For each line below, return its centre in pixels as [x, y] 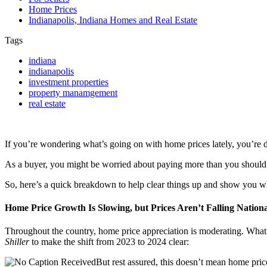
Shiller [17, 242]
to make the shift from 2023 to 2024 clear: [109, 242]
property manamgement [73, 92]
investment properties [69, 82]
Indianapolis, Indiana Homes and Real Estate [113, 20]
